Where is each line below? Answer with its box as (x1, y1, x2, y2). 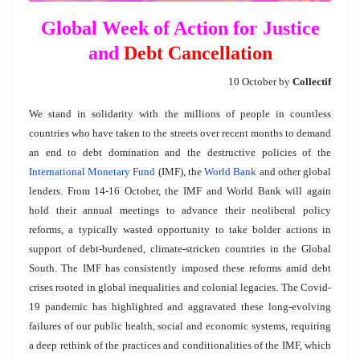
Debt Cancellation (123, 42, 272, 63)
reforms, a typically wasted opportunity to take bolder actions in (29, 223, 331, 235)
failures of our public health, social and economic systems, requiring (29, 319, 331, 332)
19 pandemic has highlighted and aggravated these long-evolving (29, 300, 331, 313)
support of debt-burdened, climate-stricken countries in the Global (29, 242, 331, 255)
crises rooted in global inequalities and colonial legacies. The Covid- (29, 280, 331, 293)
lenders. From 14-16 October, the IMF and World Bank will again (29, 184, 331, 197)
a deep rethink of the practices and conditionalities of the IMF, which (29, 338, 331, 351)
